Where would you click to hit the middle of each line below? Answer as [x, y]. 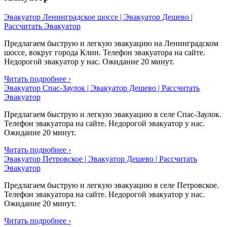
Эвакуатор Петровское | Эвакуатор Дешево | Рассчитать [101, 159]
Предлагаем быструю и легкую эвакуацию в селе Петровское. [111, 185]
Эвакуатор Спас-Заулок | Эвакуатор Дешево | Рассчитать [102, 88]
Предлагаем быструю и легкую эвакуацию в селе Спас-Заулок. [113, 114]
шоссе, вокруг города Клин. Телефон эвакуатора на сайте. [105, 52]
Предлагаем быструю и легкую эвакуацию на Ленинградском [111, 43]
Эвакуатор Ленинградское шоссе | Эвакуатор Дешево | [98, 17]
